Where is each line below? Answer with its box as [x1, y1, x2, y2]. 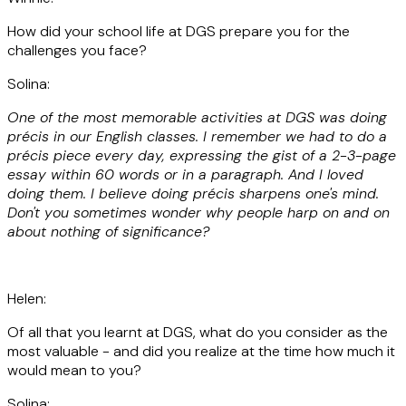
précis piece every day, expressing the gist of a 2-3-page [7, 145, 396, 165]
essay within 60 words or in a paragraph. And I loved [7, 164, 363, 184]
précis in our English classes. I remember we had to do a [7, 126, 387, 146]
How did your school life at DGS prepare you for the [7, 21, 350, 41]
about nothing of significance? [7, 221, 209, 241]
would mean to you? [7, 360, 141, 380]
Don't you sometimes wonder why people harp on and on [7, 202, 390, 222]
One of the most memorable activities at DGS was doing [7, 107, 387, 127]
